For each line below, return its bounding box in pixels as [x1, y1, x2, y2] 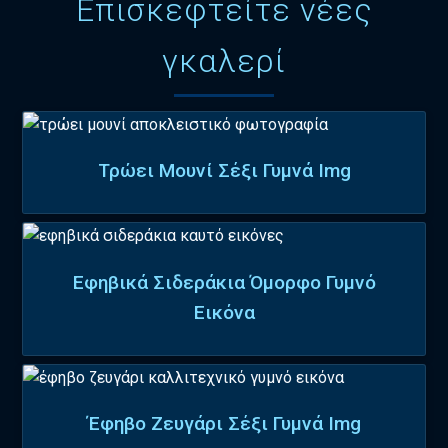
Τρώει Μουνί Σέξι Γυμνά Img [97, 159, 351, 183]
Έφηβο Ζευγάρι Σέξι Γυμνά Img [87, 411, 361, 435]
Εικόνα [193, 300, 255, 324]
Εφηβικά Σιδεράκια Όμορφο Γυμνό [72, 270, 376, 294]
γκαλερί [162, 42, 286, 80]
